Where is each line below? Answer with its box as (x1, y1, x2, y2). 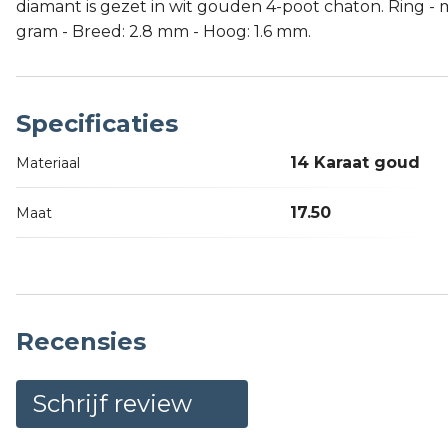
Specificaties (16, 109, 178, 139)
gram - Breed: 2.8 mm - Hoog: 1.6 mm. (16, 22, 311, 42)
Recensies (16, 327, 146, 357)
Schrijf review (32, 389, 192, 419)
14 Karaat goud (290, 153, 420, 173)
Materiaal (16, 154, 80, 173)
